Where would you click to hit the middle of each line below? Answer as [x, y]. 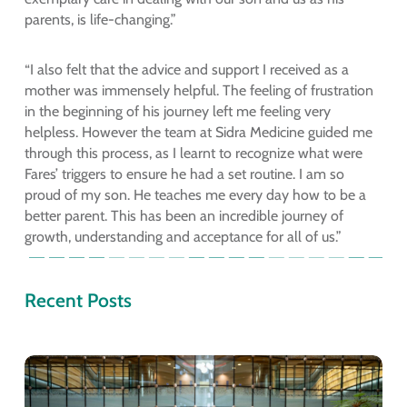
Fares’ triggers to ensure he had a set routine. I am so [184, 174]
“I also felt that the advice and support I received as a [186, 70]
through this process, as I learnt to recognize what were [193, 154]
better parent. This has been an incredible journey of [184, 216]
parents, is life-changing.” [100, 20]
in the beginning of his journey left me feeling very [177, 112]
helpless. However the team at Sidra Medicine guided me [198, 133]
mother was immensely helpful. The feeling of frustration [199, 91]
